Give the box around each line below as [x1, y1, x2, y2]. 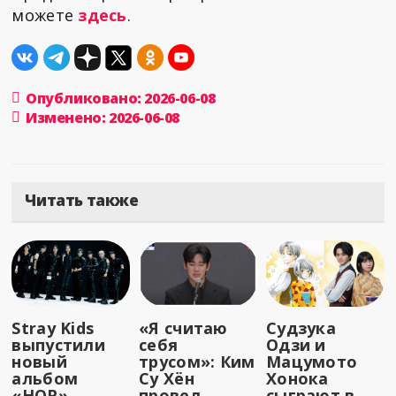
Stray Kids [11, 317, 95, 339]
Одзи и [266, 334, 326, 356]
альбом [11, 368, 79, 390]
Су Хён [139, 368, 194, 390]
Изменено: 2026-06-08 [26, 108, 180, 128]
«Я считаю [139, 317, 228, 339]
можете [11, 4, 79, 27]
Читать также [25, 190, 139, 211]
